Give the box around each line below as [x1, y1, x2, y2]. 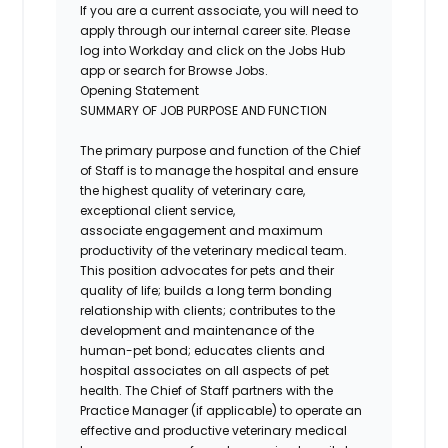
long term [217, 281, 277, 299]
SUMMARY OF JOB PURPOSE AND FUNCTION [80, 101, 328, 119]
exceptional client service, [80, 201, 236, 219]
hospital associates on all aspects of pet [80, 361, 330, 379]
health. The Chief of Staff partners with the [80, 381, 334, 399]
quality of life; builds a [80, 281, 215, 299]
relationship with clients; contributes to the [80, 301, 336, 319]
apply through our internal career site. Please [80, 21, 351, 39]
